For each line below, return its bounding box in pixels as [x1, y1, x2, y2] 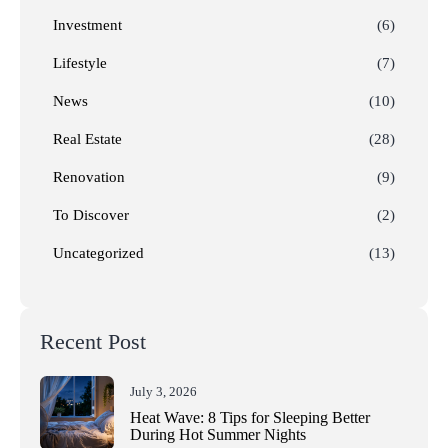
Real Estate [53, 131, 122, 148]
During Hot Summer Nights [129, 425, 306, 443]
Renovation [53, 169, 125, 186]
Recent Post [40, 329, 146, 355]
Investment [53, 17, 122, 34]
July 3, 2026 [129, 385, 197, 400]
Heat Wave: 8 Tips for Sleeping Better [129, 408, 370, 426]
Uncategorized [53, 245, 144, 262]
